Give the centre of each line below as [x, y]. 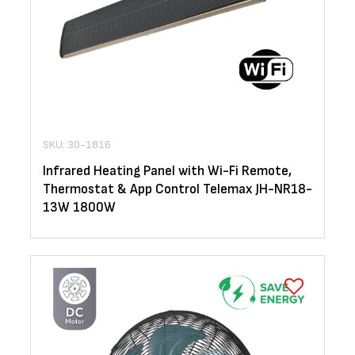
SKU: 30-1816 [77, 145]
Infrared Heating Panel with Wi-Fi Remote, [167, 172]
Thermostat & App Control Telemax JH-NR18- [177, 190]
